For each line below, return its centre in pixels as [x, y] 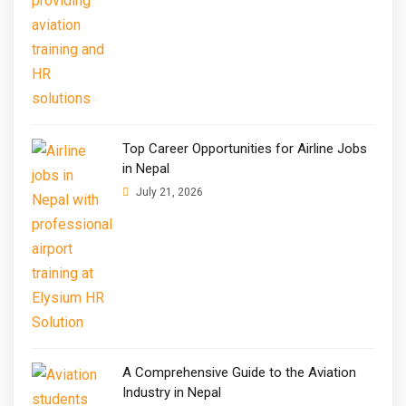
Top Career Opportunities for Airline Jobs [245, 148]
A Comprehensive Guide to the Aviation [239, 372]
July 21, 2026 [168, 192]
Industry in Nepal [172, 392]
